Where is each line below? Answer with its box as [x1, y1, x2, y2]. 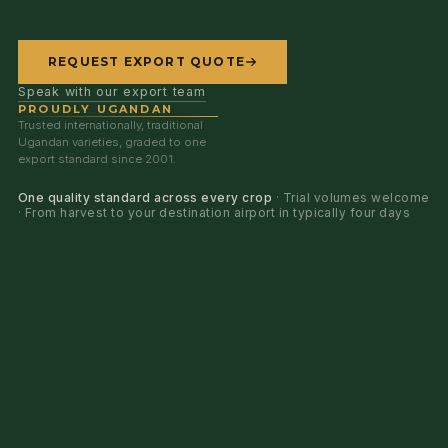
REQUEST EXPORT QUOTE [48, 54, 245, 70]
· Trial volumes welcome [272, 190, 430, 206]
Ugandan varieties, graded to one [18, 135, 206, 150]
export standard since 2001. [18, 152, 176, 167]
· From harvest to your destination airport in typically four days [18, 205, 411, 221]
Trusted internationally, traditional [18, 118, 203, 133]
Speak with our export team [18, 84, 206, 100]
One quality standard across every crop [18, 190, 273, 206]
